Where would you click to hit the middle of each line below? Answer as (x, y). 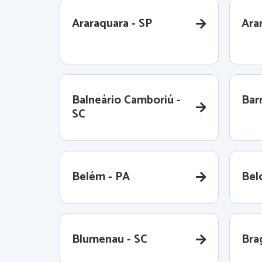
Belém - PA (101, 177)
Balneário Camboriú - (126, 100)
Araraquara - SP (112, 24)
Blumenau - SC (110, 239)
